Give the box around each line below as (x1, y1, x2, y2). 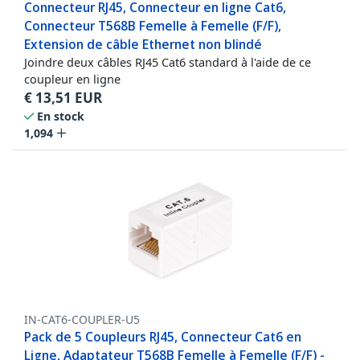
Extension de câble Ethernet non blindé (24, 35, 262, 53)
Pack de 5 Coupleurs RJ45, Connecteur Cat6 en (24, 327, 301, 346)
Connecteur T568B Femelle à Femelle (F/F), (24, 16, 281, 35)
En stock (37, 108, 84, 124)
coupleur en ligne (24, 70, 121, 87)
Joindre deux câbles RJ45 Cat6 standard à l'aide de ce (24, 53, 311, 70)
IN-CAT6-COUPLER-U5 (24, 311, 140, 327)
